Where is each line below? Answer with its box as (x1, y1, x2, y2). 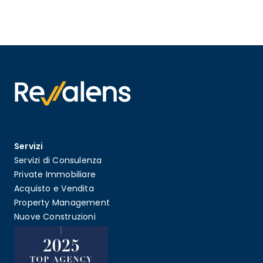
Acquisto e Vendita (14, 183, 94, 195)
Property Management (14, 197, 110, 209)
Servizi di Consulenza (14, 154, 102, 167)
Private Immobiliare (14, 168, 96, 181)
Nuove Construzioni (14, 211, 96, 223)
